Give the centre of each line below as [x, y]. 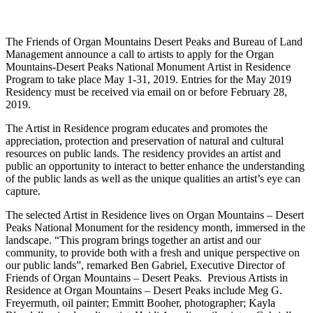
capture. [23, 191]
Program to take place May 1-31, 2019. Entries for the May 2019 [148, 80]
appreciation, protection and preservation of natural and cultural [145, 141]
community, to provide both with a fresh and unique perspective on [153, 253]
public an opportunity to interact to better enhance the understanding [155, 166]
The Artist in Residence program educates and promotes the [137, 129]
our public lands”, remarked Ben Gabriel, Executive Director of [145, 265]
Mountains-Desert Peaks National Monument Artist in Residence [148, 67]
